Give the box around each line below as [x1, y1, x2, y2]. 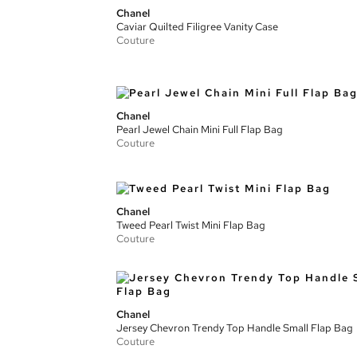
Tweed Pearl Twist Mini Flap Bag [116, 218, 265, 232]
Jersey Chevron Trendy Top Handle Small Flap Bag [116, 321, 353, 335]
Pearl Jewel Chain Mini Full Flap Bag [116, 122, 283, 136]
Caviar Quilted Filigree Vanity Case [116, 19, 278, 33]
